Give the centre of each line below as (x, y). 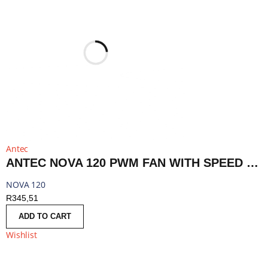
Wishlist (22, 235)
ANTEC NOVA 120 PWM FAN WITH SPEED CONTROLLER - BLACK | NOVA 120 (252, 163)
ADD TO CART (45, 216)
